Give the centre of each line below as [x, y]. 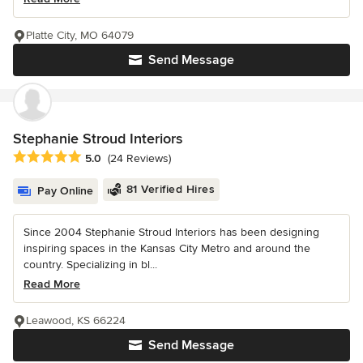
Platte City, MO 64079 [80, 35]
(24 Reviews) [139, 158]
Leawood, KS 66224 [76, 320]
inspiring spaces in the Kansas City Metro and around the [167, 248]
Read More [52, 284]
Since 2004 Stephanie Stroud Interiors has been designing [171, 232]
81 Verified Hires [170, 189]
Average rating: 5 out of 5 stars [99, 157]
